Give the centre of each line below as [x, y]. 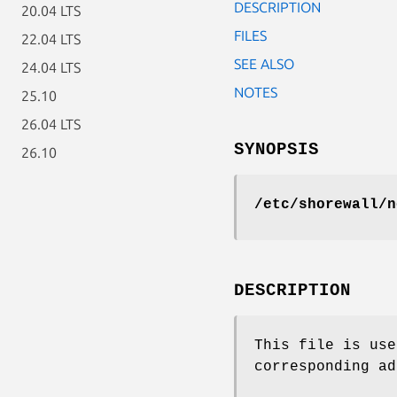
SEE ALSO [264, 63]
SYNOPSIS [276, 149]
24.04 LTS [51, 67]
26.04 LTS [51, 124]
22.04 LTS [51, 39]
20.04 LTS [51, 11]
